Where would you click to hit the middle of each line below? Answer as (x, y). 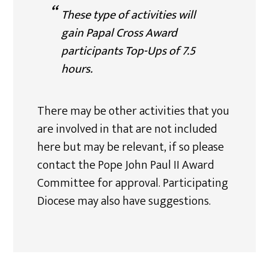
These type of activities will (129, 15)
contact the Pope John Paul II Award (126, 165)
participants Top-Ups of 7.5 (128, 51)
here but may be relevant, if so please (131, 147)
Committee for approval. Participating (133, 183)
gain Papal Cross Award (119, 33)
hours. (77, 69)
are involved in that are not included (127, 129)
